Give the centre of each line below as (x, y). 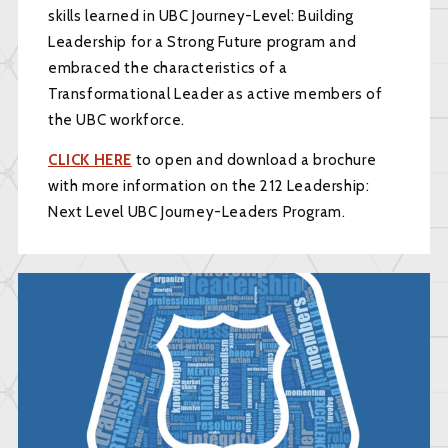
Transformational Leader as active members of (215, 94)
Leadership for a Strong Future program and (202, 42)
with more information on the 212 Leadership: (208, 186)
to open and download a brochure (254, 160)
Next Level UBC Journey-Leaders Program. (196, 212)
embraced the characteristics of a (167, 68)
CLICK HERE (89, 160)
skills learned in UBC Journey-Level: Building (200, 16)
